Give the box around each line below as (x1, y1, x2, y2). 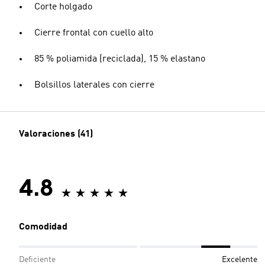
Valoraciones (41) (19, 130, 93, 139)
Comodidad (19, 222, 67, 232)
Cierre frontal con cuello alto (34, 28, 153, 38)
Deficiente (19, 256, 56, 264)
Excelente (222, 256, 257, 264)
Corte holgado (34, 2, 92, 12)
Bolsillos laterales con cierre (34, 80, 154, 90)
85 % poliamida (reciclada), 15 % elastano (34, 54, 205, 64)
